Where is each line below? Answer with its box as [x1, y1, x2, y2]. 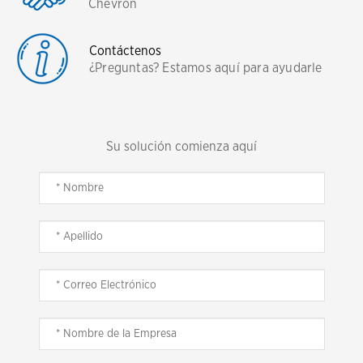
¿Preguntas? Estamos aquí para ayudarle [89, 61, 322, 75]
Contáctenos [89, 44, 161, 58]
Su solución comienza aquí [106, 140, 257, 154]
